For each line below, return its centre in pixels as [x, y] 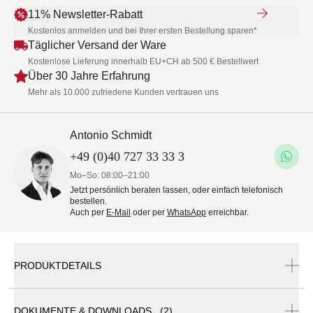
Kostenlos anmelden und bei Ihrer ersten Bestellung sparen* [143, 31]
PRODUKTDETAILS [58, 265]
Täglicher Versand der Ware [97, 45]
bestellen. [88, 201]
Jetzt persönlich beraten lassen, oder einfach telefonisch [176, 190]
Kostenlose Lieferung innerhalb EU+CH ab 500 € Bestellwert [143, 61]
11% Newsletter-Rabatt [85, 14]
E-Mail [118, 212]
